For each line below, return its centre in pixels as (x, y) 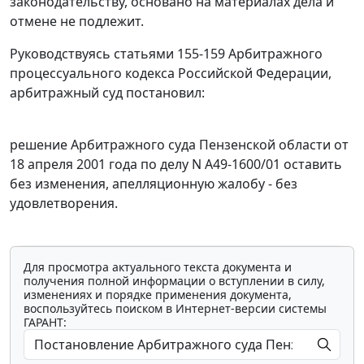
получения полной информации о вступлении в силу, (174, 281)
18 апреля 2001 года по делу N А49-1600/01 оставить (176, 165)
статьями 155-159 (169, 54)
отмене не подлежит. (77, 22)
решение (39, 145)
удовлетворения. (64, 204)
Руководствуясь (62, 54)
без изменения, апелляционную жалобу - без (154, 184)
